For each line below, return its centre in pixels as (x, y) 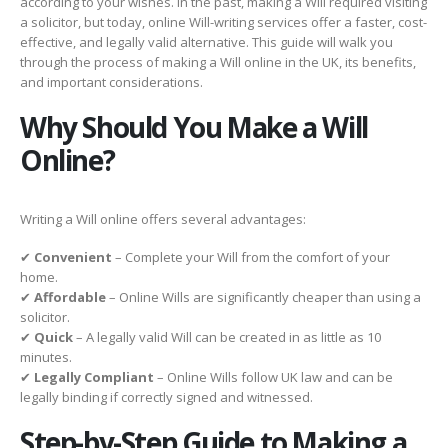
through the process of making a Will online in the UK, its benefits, (218, 62)
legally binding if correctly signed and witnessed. (166, 397)
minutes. (46, 357)
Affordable (70, 297)
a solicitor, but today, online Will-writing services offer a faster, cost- (223, 22)
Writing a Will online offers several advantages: (163, 218)
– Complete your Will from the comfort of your (251, 257)
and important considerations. (111, 82)
